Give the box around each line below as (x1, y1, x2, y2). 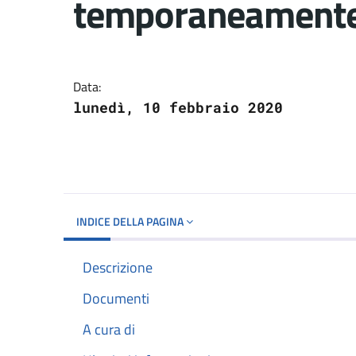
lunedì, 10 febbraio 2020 (73, 97, 283, 117)
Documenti (83, 287, 149, 309)
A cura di (83, 319, 135, 340)
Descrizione (83, 256, 153, 278)
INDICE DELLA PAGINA (76, 212, 186, 230)
